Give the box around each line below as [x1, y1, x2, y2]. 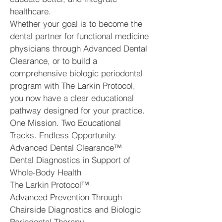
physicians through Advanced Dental [10, 43, 147, 54]
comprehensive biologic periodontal [10, 68, 143, 78]
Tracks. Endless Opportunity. [10, 130, 117, 140]
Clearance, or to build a [10, 55, 97, 66]
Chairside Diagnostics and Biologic [10, 204, 141, 215]
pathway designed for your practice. [10, 105, 145, 115]
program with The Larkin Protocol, [10, 80, 135, 91]
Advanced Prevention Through [10, 192, 122, 202]
